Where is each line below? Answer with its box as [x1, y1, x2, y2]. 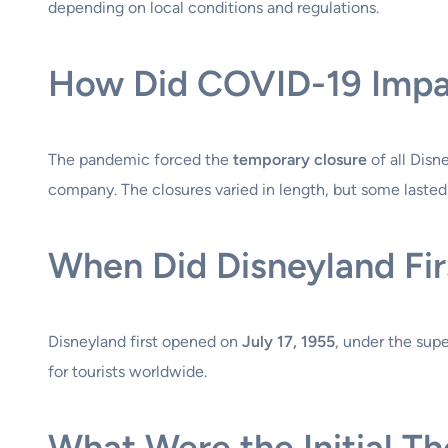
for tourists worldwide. [48, 361, 207, 381]
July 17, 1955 [242, 331, 335, 351]
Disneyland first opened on [48, 331, 242, 351]
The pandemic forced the [48, 149, 233, 169]
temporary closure [233, 149, 367, 169]
